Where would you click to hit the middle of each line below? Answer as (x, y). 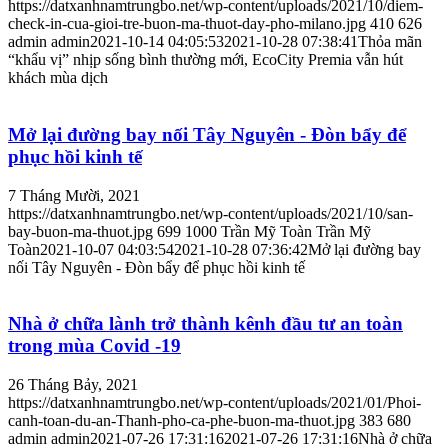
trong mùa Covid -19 (94, 346)
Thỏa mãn (390, 42)
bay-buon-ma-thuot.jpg (80, 231)
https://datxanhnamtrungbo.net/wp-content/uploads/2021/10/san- (210, 213)
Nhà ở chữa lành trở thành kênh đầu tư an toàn (205, 324)
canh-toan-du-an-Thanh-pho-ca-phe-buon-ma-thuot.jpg (181, 421)
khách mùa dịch (58, 78)
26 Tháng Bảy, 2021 (73, 385)
